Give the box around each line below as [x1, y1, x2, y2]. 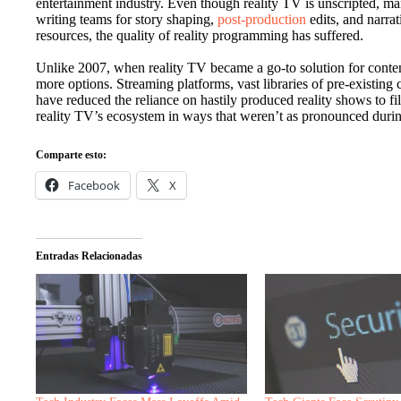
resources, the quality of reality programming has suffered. [36, 27, 363, 43]
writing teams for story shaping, [36, 11, 218, 27]
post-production [218, 11, 306, 27]
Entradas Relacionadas [36, 249, 142, 262]
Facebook [68, 176, 120, 193]
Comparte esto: [36, 148, 107, 161]
